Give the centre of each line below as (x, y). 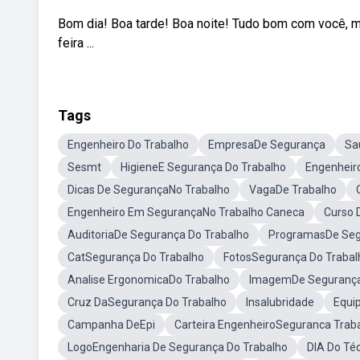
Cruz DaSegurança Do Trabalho (147, 302)
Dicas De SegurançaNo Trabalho (149, 190)
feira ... (76, 43)
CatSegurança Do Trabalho (136, 257)
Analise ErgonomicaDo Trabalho (149, 280)
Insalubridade (280, 302)
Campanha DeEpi (111, 325)
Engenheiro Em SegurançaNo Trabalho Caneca (186, 212)
